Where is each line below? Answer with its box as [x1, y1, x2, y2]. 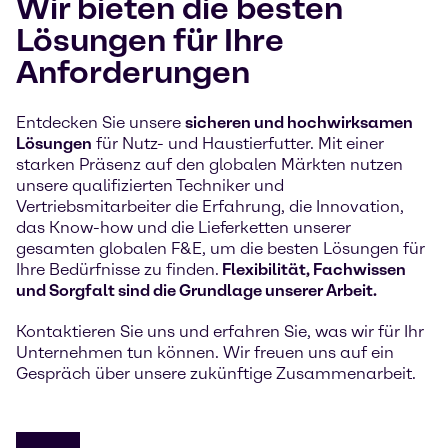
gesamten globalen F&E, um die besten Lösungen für [16, 239, 425, 258]
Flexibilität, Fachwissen [219, 260, 406, 279]
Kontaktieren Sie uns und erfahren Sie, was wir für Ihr [16, 322, 424, 341]
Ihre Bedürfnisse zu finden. [16, 260, 219, 279]
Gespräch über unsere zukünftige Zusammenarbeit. [16, 364, 416, 383]
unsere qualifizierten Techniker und [16, 176, 284, 195]
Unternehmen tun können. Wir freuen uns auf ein [16, 343, 394, 362]
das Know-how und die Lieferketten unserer [16, 218, 351, 237]
